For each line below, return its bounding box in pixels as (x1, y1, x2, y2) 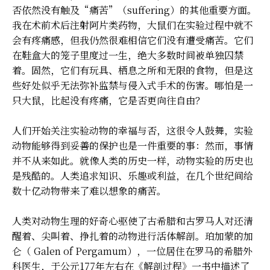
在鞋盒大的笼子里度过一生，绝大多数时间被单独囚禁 (12, 48, 243, 62)
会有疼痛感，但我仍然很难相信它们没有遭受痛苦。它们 (12, 33, 253, 47)
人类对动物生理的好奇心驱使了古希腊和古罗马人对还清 (12, 213, 253, 228)
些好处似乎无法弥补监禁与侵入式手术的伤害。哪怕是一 (12, 78, 253, 92)
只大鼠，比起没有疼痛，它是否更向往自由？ (12, 93, 205, 107)
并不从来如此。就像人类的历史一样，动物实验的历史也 (12, 153, 253, 168)
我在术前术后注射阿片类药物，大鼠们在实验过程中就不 (12, 17, 253, 32)
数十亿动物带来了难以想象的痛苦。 (12, 183, 166, 198)
